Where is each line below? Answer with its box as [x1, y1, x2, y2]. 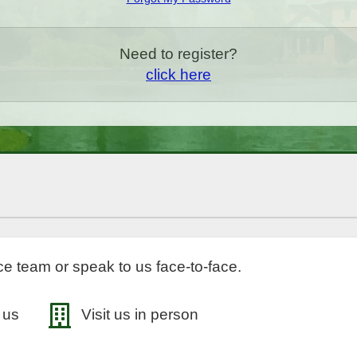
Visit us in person [77, 305, 198, 323]
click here [146, 65, 211, 83]
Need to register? [120, 45, 237, 62]
